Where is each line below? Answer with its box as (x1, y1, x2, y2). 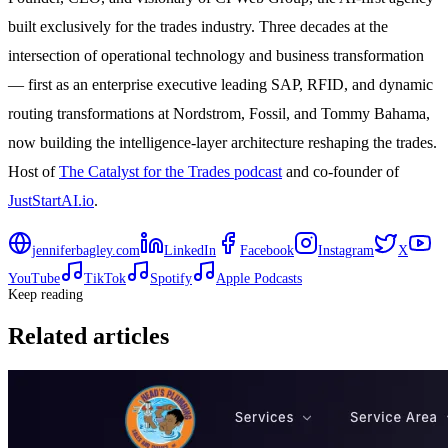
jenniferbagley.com (32, 242, 140, 258)
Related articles (8, 322, 169, 349)
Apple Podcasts (216, 270, 302, 286)
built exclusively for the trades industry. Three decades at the (8, 16, 388, 36)
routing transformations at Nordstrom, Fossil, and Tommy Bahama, (8, 103, 430, 123)
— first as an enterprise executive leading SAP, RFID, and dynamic (8, 74, 433, 94)
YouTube (8, 270, 60, 286)
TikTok (84, 270, 126, 286)
